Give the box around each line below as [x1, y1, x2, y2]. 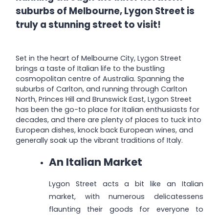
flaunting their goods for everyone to [48, 204, 203, 215]
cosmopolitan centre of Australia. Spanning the [16, 73, 184, 84]
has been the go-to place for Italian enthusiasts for [16, 104, 199, 114]
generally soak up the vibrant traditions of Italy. [16, 135, 183, 145]
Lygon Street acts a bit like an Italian [48, 179, 203, 189]
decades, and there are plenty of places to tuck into [16, 114, 201, 125]
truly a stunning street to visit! [16, 18, 161, 32]
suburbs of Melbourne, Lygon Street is [16, 4, 195, 18]
